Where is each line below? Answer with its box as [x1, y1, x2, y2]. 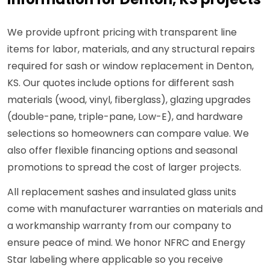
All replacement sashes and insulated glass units [7, 185, 236, 199]
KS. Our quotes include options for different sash [7, 76, 234, 90]
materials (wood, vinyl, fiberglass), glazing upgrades [7, 93, 251, 107]
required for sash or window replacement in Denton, [7, 59, 254, 74]
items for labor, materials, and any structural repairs [7, 42, 255, 57]
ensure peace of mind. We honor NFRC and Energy [7, 236, 245, 250]
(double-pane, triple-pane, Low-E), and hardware [7, 110, 243, 124]
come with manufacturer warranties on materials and [7, 202, 263, 216]
